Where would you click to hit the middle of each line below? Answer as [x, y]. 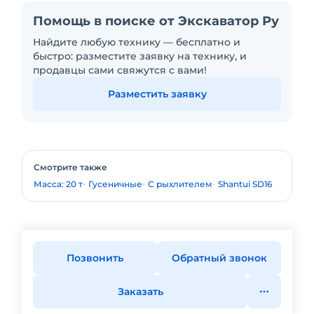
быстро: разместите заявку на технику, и [140, 56]
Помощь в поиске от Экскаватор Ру [156, 21]
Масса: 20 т [58, 184]
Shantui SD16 [245, 184]
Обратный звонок [219, 258]
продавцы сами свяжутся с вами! [120, 70]
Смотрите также [70, 167]
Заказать [140, 292]
